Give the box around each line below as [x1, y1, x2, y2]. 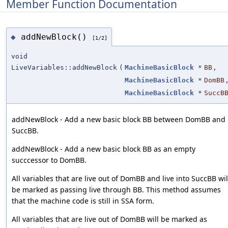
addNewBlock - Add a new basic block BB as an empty [12, 144, 195, 154]
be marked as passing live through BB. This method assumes [12, 185, 221, 195]
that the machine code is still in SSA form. [12, 196, 154, 206]
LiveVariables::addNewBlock [11, 64, 117, 72]
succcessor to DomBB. [12, 155, 87, 165]
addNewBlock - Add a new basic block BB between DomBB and [12, 115, 225, 125]
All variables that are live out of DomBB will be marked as [12, 214, 207, 224]
